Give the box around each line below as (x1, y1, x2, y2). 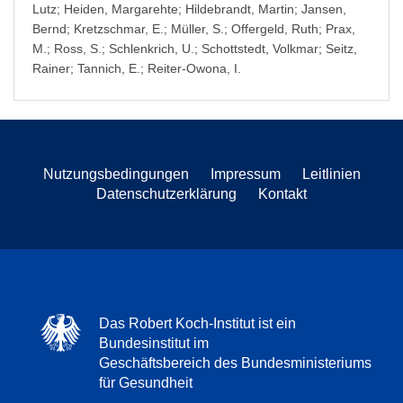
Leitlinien (301, 166, 361, 182)
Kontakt (258, 186, 307, 201)
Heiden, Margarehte (64, 2, 178, 16)
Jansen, (301, 2, 346, 16)
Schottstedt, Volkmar (201, 41, 318, 56)
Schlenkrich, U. (109, 41, 194, 56)
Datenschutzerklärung (96, 186, 237, 201)
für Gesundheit (99, 375, 193, 390)
